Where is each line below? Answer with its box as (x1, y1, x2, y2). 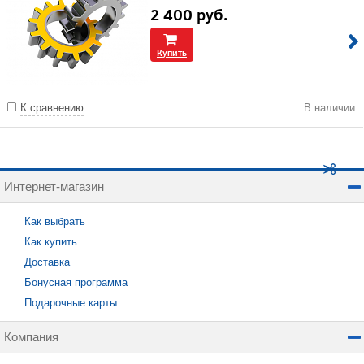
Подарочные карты (24, 297, 117, 309)
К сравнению (20, 102, 84, 114)
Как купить (24, 236, 77, 248)
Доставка (24, 256, 70, 268)
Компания (4, 330, 58, 344)
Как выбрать (24, 215, 85, 227)
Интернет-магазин (4, 180, 104, 193)
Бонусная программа (24, 276, 128, 288)
